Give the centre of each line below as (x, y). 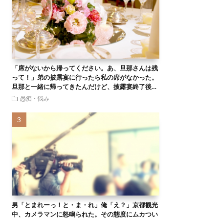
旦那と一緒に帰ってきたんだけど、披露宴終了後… (84, 86)
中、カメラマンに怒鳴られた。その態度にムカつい (85, 214)
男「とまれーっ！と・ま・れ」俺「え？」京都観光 (85, 205)
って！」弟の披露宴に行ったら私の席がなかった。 (85, 77)
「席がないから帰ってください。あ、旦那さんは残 (85, 68)
